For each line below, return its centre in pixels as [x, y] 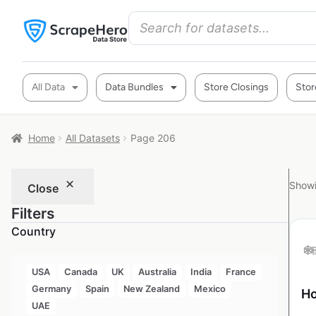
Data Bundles [134, 87]
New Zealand [151, 289]
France [241, 272]
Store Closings [236, 87]
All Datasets [92, 138]
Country [34, 231]
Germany [51, 289]
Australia [157, 272]
